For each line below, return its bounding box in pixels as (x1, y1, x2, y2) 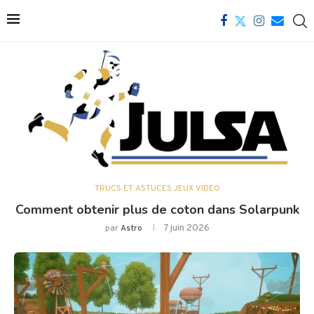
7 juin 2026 (163, 222, 210, 235)
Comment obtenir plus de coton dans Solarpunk (15, 201, 299, 219)
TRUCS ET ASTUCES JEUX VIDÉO (94, 183, 220, 195)
